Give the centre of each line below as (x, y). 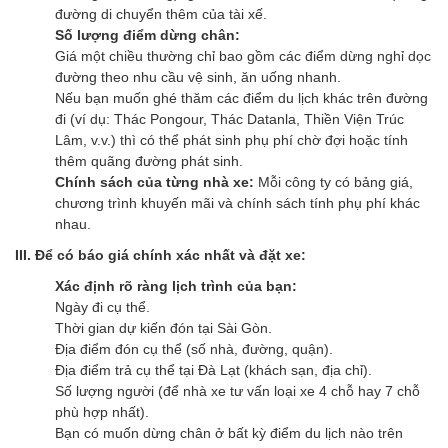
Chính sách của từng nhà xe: (154, 181)
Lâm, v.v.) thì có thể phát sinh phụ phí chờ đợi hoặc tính (231, 139)
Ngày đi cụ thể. (102, 306)
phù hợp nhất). (102, 411)
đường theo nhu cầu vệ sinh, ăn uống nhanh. (198, 76)
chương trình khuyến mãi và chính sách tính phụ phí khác (237, 202)
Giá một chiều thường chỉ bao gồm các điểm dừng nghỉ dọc (243, 55)
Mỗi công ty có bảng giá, (333, 181)
